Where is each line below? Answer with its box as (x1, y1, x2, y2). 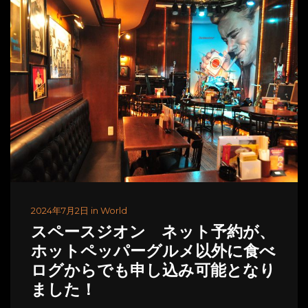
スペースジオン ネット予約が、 (31, 225, 275, 242)
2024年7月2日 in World (31, 205, 127, 217)
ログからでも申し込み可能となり (31, 264, 276, 280)
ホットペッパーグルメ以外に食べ (31, 245, 276, 261)
